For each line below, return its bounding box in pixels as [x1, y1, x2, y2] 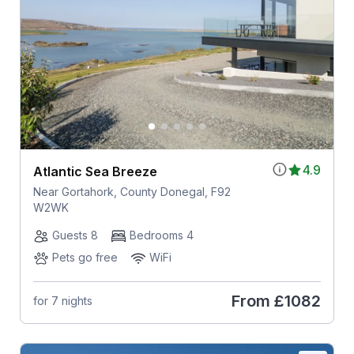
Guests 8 [51, 228, 98, 242]
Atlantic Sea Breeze [32, 163, 157, 179]
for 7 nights [32, 294, 92, 308]
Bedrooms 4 [129, 228, 194, 242]
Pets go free [51, 250, 118, 264]
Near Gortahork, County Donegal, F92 [32, 184, 231, 198]
